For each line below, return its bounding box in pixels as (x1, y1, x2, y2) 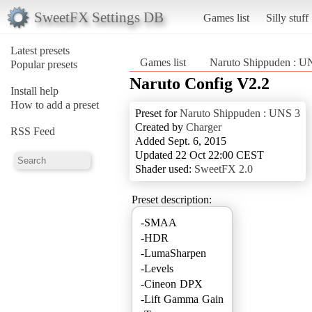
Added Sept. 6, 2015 (135, 134, 226, 147)
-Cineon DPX (141, 277, 203, 290)
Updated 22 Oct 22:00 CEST (135, 148, 264, 161)
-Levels (141, 262, 173, 274)
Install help (10, 84, 58, 97)
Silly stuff (265, 11, 309, 24)
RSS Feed (10, 125, 55, 137)
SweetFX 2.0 (194, 162, 253, 175)
